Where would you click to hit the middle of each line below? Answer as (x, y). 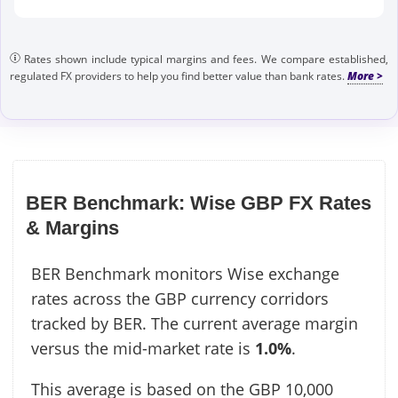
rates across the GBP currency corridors (180, 298)
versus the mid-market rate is (143, 348)
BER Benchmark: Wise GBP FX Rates (199, 203)
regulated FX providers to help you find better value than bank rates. (179, 76)
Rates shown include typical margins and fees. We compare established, (204, 59)
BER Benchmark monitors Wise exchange (185, 273)
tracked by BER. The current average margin (195, 323)
